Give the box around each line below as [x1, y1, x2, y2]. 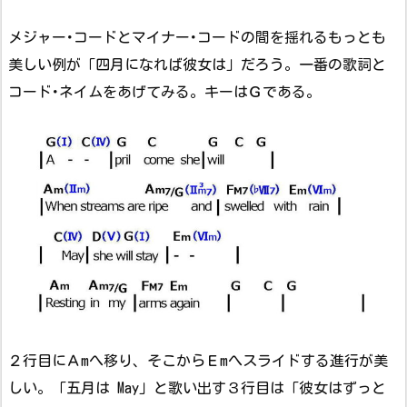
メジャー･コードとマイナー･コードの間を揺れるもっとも [8, 30, 386, 45]
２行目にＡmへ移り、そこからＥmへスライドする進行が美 [8, 353, 388, 369]
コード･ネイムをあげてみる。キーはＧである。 [8, 84, 321, 100]
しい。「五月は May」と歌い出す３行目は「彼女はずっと [8, 381, 386, 396]
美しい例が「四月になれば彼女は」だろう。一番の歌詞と [8, 57, 386, 73]
